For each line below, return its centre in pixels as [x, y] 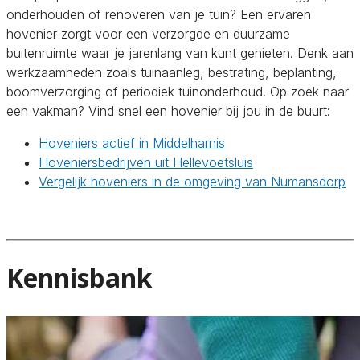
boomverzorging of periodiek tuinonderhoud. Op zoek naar [178, 91]
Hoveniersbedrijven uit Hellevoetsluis [146, 162]
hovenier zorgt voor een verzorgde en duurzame [148, 33]
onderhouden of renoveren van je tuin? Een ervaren [159, 14]
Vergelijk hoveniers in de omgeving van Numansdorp [192, 181]
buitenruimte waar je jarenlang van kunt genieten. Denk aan [180, 53]
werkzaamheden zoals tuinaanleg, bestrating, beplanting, [172, 72]
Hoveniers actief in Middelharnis [132, 143]
